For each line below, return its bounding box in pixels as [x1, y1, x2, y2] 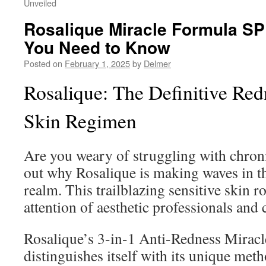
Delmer [144, 57, 171, 69]
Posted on [24, 57, 62, 69]
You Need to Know [24, 35, 170, 59]
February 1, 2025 [65, 57, 130, 69]
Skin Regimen [24, 107, 137, 134]
